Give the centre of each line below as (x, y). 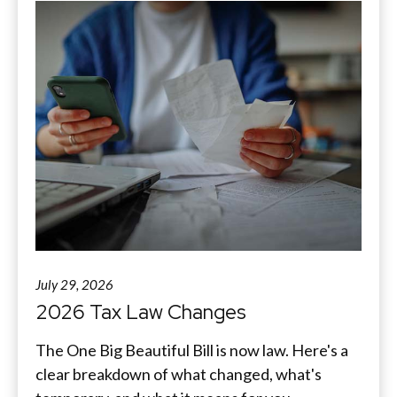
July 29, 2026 (74, 284)
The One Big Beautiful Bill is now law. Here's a (192, 350)
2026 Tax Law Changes (141, 311)
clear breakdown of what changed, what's (179, 374)
